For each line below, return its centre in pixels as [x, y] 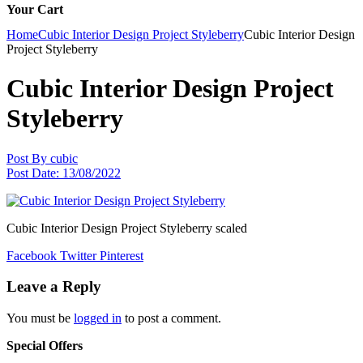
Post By [27, 158]
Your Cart [35, 9]
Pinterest [122, 255]
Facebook [32, 255]
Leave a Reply [54, 287]
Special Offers [45, 346]
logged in [98, 318]
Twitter [78, 255]
